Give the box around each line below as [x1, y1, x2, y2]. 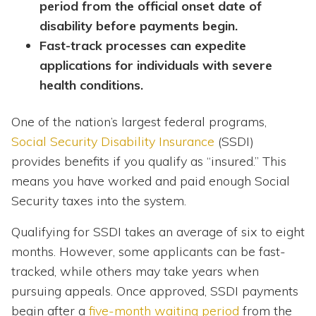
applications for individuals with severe [39, 57, 272, 74]
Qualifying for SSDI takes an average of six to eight [11, 224, 305, 241]
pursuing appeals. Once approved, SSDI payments [11, 283, 298, 300]
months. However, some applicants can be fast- [11, 243, 286, 260]
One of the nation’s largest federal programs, [11, 114, 267, 130]
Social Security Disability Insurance [11, 133, 214, 150]
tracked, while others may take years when [11, 263, 259, 280]
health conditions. [39, 77, 143, 94]
